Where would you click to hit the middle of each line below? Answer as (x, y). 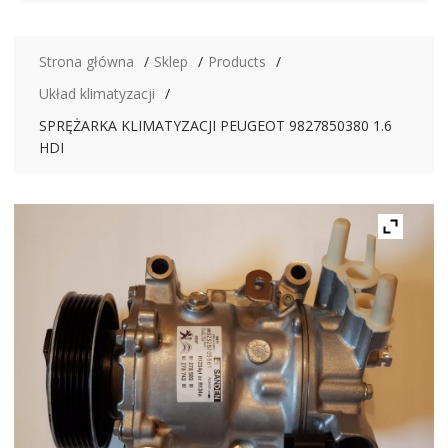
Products (236, 62)
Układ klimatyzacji (96, 94)
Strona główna (86, 62)
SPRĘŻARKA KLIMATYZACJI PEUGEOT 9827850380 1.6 (215, 126)
